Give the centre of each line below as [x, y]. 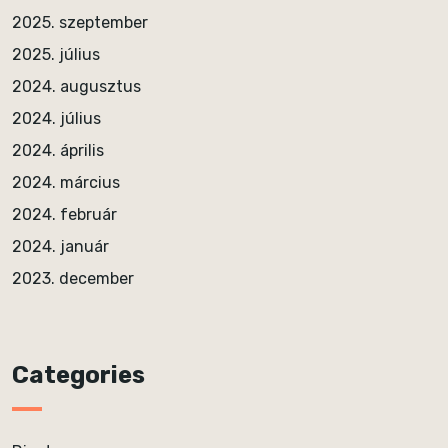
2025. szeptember [80, 22]
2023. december [73, 278]
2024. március [66, 182]
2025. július [56, 54]
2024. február [64, 214]
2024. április [58, 150]
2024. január [60, 246]
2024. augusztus [76, 86]
